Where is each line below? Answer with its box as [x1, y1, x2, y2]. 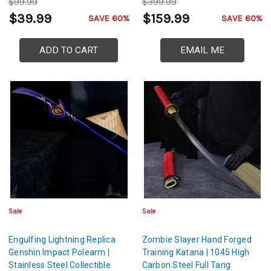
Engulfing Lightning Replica [8, 234, 116, 244]
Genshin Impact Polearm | [8, 247, 109, 257]
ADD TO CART [39, 45, 99, 56]
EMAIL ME [180, 45, 224, 56]
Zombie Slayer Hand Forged [142, 234, 252, 244]
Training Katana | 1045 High [142, 247, 250, 257]
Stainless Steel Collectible [8, 260, 111, 270]
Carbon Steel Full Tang [142, 260, 230, 270]
